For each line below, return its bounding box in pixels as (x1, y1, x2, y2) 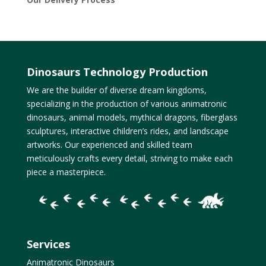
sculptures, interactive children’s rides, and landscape (26, 125, 229, 137)
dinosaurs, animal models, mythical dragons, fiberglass (26, 112, 237, 123)
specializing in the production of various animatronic (26, 98, 227, 110)
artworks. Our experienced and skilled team (26, 139, 192, 151)
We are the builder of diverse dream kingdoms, (26, 84, 207, 96)
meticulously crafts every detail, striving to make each (26, 153, 233, 164)
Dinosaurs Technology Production (26, 65, 208, 80)
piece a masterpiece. (26, 166, 106, 178)
